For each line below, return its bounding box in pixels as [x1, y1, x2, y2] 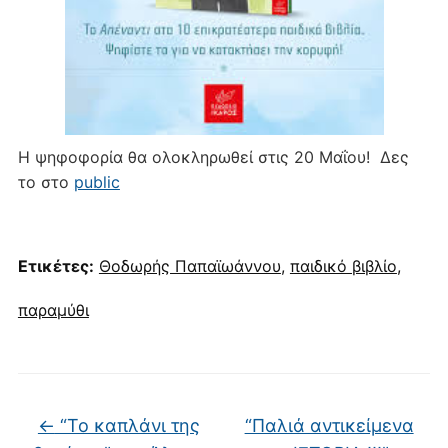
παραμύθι [17, 299, 89, 320]
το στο [17, 171, 74, 192]
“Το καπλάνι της [54, 414, 200, 436]
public [73, 171, 120, 192]
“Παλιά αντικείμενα [244, 414, 414, 436]
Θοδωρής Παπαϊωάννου [98, 255, 281, 276]
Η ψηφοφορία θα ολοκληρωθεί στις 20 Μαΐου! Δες [17, 146, 409, 167]
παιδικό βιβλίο [289, 255, 397, 276]
